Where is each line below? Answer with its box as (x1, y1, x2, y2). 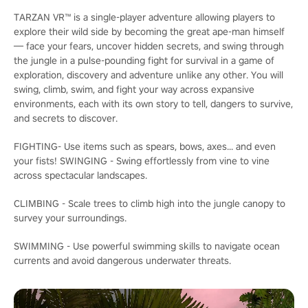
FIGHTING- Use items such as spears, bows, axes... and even (14, 140, 276, 153)
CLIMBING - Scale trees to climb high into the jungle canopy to (14, 197, 285, 210)
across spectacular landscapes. (14, 169, 147, 181)
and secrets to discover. (14, 112, 118, 124)
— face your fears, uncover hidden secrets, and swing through (14, 40, 284, 52)
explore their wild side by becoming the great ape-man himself (14, 25, 285, 38)
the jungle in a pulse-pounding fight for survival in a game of (14, 54, 274, 67)
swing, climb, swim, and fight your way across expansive (14, 83, 254, 96)
